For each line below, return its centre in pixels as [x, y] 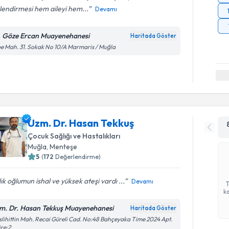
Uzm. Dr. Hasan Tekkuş [81, 123]
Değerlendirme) [78, 156]
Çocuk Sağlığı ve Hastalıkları [74, 136]
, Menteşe [62, 146]
